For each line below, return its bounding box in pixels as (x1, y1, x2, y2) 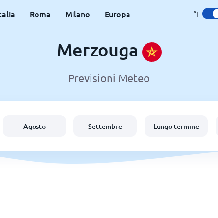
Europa (104, 8, 130, 19)
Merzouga (56, 39, 142, 60)
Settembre (88, 121, 123, 131)
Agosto (23, 121, 46, 131)
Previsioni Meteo (68, 72, 150, 85)
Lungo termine (153, 121, 200, 131)
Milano (65, 8, 90, 19)
